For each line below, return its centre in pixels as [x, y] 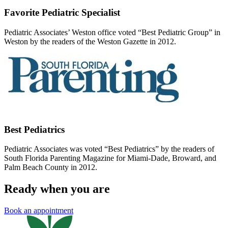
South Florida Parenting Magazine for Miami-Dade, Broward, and [110, 158]
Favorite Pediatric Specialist [62, 13]
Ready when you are [57, 189]
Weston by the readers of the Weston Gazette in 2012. [90, 42]
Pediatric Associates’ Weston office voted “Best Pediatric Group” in [112, 33]
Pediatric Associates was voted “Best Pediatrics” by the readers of [109, 149]
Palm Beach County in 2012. [51, 167]
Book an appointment [39, 211]
